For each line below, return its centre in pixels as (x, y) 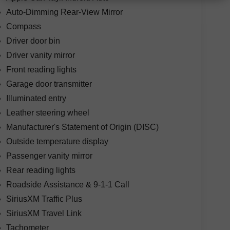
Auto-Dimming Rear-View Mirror (64, 12)
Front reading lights (41, 70)
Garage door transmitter (49, 84)
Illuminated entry (36, 99)
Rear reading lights (41, 170)
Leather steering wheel (47, 113)
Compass (23, 27)
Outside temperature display (57, 142)
